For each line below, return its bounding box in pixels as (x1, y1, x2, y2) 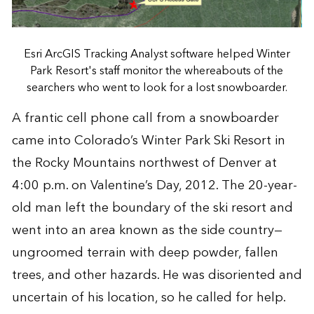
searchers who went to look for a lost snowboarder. (26, 77, 287, 97)
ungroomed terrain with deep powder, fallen (11, 241, 278, 264)
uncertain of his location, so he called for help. (11, 286, 286, 308)
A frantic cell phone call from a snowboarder (11, 107, 279, 129)
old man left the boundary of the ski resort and (11, 196, 293, 219)
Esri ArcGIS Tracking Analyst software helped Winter (23, 43, 290, 64)
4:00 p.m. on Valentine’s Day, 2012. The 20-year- (11, 174, 297, 196)
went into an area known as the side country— (11, 219, 282, 241)
